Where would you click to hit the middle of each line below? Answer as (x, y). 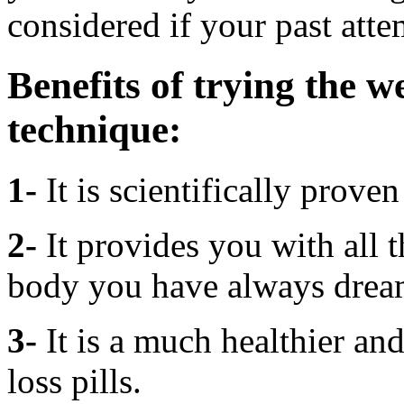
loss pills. (74, 381)
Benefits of (100, 85)
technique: (94, 129)
